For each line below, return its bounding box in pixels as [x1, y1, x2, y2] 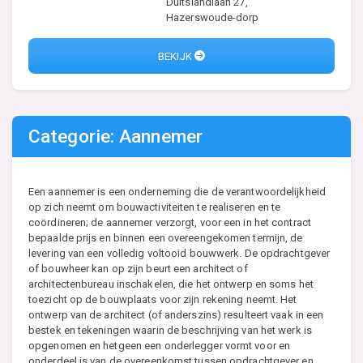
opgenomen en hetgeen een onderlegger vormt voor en [28, 340, 291, 352]
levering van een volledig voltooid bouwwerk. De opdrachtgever [28, 247, 331, 260]
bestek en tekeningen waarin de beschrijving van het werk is [28, 324, 312, 337]
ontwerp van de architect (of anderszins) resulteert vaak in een [28, 309, 324, 322]
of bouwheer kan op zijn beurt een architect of [28, 263, 248, 275]
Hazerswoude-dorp [166, 11, 259, 23]
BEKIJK [158, 49, 194, 62]
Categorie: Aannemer [28, 126, 203, 148]
